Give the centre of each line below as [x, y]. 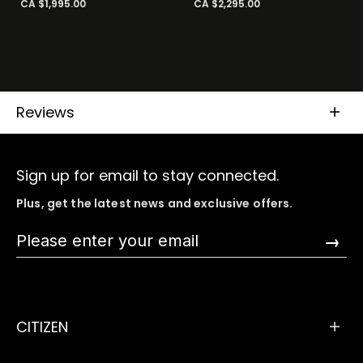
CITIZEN [42, 327]
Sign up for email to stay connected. [147, 176]
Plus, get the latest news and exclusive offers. [155, 204]
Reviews [45, 113]
